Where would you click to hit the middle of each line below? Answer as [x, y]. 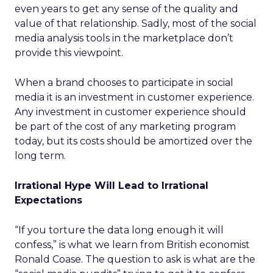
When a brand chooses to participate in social [124, 83]
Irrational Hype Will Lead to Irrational [112, 186]
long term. [40, 156]
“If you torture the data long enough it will [119, 230]
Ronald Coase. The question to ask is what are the [135, 259]
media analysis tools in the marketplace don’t [124, 38]
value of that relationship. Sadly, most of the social [136, 23]
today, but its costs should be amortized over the [133, 141]
